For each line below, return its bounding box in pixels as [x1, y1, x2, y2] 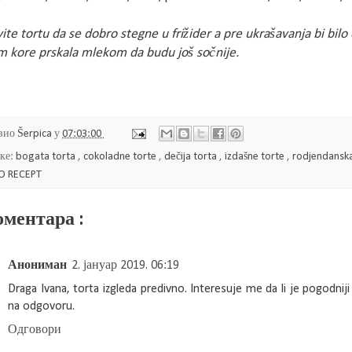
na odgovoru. [8, 300, 75, 313]
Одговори [8, 324, 61, 337]
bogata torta [16, 151, 78, 163]
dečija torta [164, 151, 219, 163]
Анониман [8, 259, 67, 273]
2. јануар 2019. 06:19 [71, 259, 179, 273]
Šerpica [17, 128, 54, 141]
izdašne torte [225, 151, 287, 163]
